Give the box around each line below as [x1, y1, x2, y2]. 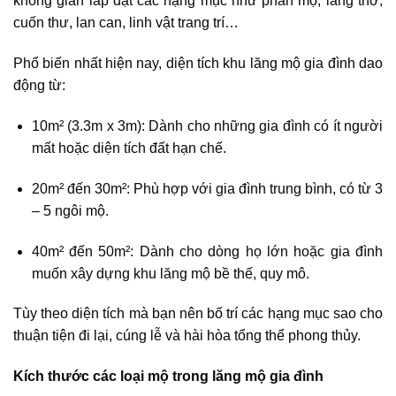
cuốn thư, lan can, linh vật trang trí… [13, 15, 239, 31]
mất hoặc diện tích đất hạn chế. [31, 141, 226, 156]
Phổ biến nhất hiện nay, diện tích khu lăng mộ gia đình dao [13, 56, 383, 72]
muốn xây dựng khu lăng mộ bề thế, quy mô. [31, 265, 309, 281]
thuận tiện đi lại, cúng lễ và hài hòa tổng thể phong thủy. [13, 328, 361, 344]
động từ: [13, 78, 65, 94]
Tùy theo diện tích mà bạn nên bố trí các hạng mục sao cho [13, 306, 383, 322]
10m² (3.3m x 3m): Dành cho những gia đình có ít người [31, 118, 383, 134]
